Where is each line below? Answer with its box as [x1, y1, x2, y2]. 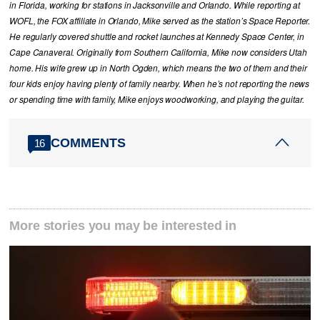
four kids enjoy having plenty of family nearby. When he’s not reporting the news [9, 78, 310, 90]
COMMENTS [51, 135, 126, 150]
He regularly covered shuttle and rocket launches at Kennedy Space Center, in [9, 31, 304, 43]
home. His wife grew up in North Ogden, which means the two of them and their [9, 62, 307, 74]
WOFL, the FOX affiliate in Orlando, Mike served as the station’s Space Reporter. [9, 15, 311, 27]
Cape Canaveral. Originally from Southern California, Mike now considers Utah [9, 46, 307, 59]
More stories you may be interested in [9, 219, 237, 233]
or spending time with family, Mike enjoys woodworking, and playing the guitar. [9, 94, 304, 106]
